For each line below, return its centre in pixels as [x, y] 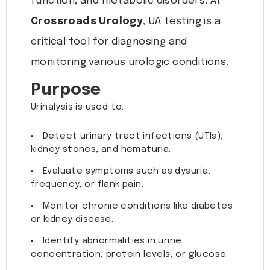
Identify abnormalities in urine [112, 241]
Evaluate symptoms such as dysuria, [127, 171]
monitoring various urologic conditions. [130, 63]
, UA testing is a [182, 22]
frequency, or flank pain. [87, 185]
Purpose [66, 90]
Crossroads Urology [87, 22]
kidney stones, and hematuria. [101, 150]
